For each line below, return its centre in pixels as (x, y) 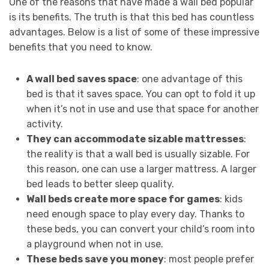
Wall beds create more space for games (123, 199)
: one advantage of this (189, 79)
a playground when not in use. (95, 244)
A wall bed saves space (81, 79)
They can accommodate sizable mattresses (135, 139)
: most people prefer (209, 259)
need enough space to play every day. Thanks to (135, 214)
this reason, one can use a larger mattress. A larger (141, 169)
